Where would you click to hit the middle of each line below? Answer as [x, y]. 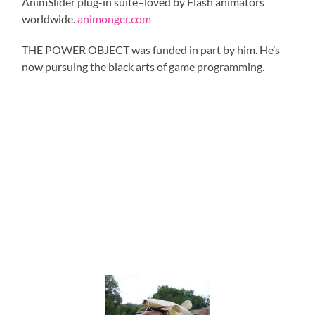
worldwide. [50, 18]
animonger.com [115, 18]
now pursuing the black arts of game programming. [143, 66]
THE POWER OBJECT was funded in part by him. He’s [151, 49]
